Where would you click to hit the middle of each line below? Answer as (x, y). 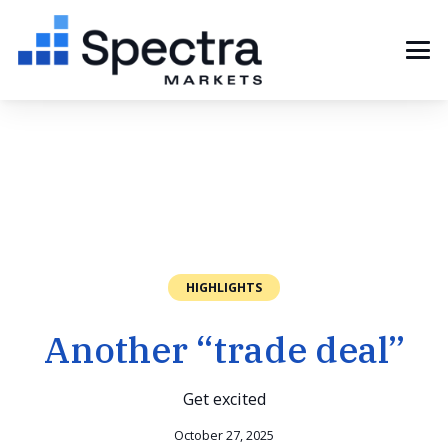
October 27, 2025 (224, 436)
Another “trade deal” (224, 350)
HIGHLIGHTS (224, 287)
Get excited (224, 399)
